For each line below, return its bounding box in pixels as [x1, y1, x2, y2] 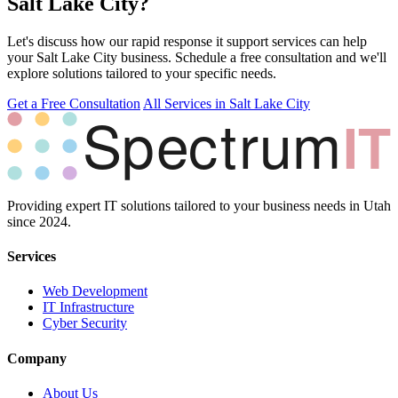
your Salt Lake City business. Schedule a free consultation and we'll [7, 49, 386, 65]
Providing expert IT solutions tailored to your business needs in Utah [7, 197, 391, 213]
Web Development [43, 283, 147, 299]
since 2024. [7, 213, 71, 229]
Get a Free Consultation [7, 95, 140, 111]
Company [7, 350, 67, 366]
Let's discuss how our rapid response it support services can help [7, 33, 367, 49]
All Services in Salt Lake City [143, 95, 310, 111]
